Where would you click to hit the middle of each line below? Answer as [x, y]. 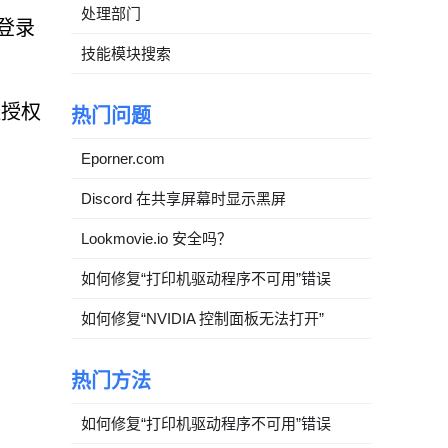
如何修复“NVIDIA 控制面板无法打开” [202, 318]
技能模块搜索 [126, 53]
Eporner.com [123, 158]
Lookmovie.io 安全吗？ [156, 238]
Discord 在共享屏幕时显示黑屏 [183, 198]
